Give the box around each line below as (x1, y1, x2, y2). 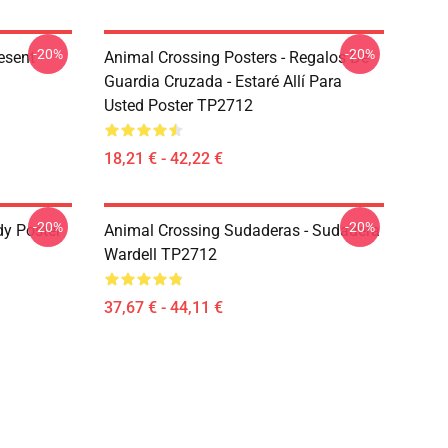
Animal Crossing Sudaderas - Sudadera (104, 221, 380, 240)
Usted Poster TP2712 (104, 96, 253, 115)
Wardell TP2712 (104, 245, 217, 264)
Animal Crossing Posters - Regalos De (104, 48, 369, 67)
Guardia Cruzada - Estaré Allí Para (104, 72, 342, 91)
